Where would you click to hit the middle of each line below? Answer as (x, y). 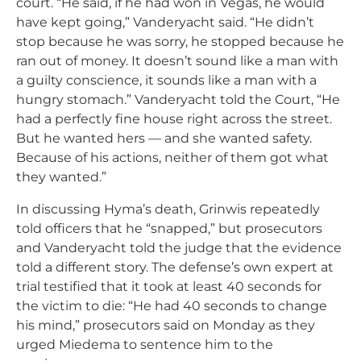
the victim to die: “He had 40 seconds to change (172, 305)
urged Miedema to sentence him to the (145, 344)
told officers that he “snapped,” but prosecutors (169, 228)
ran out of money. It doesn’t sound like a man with (177, 60)
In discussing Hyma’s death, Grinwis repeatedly (168, 209)
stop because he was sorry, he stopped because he (180, 41)
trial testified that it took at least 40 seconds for (169, 286)
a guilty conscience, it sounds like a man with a (166, 80)
